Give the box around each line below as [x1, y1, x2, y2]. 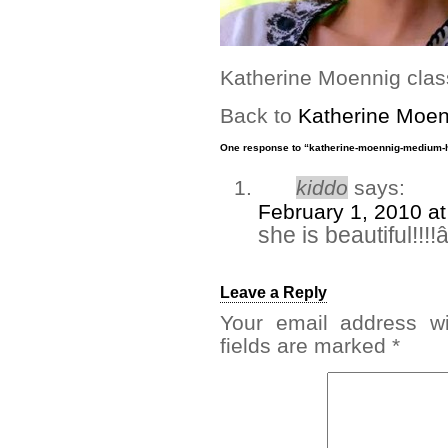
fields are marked [220, 334, 392, 357]
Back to [220, 104, 298, 127]
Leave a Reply [220, 284, 327, 301]
